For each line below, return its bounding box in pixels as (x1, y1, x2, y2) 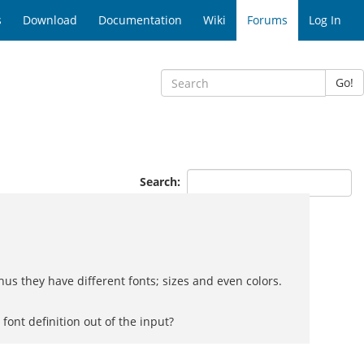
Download (23, 12, 77, 28)
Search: (140, 173, 184, 189)
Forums (247, 12, 288, 28)
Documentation (98, 12, 182, 28)
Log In (309, 12, 341, 28)
